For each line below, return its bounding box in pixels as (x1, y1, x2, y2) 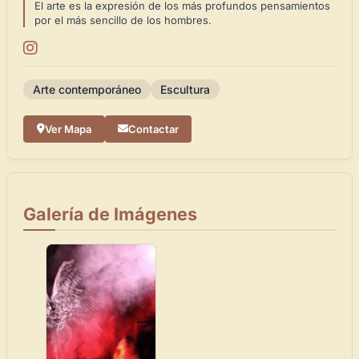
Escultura (160, 82, 210, 96)
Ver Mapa (45, 122, 91, 135)
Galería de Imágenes (23, 203, 197, 224)
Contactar (128, 122, 179, 135)
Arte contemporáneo (33, 82, 141, 96)
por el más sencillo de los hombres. (34, 13, 212, 26)
